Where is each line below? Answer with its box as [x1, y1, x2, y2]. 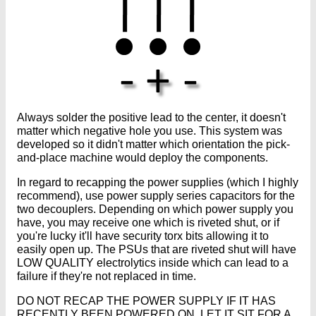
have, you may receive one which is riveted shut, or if [17, 216, 279, 229]
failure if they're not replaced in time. [17, 269, 196, 282]
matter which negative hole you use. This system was [17, 124, 282, 137]
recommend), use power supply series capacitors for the [17, 189, 295, 202]
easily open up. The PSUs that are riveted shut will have [17, 243, 296, 255]
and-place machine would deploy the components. [17, 151, 268, 164]
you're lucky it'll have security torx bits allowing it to [17, 229, 269, 242]
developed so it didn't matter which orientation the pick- [17, 138, 290, 150]
